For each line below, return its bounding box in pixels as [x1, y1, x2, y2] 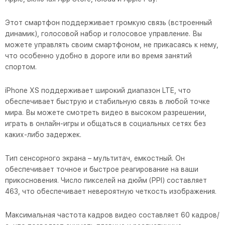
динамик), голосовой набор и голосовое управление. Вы [5, 30, 202, 38]
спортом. [5, 63, 37, 71]
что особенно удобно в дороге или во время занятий [5, 52, 192, 60]
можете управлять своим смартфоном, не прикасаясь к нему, [5, 41, 218, 49]
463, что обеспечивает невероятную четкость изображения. [5, 187, 216, 195]
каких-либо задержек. [5, 131, 81, 139]
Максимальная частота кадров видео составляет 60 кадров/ [5, 211, 219, 219]
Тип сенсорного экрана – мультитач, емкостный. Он [5, 154, 185, 162]
